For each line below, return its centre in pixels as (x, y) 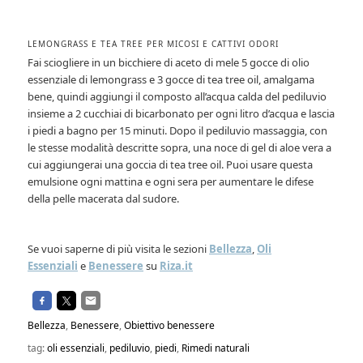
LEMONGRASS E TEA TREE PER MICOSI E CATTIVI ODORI (154, 43)
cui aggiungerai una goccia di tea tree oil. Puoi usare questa (171, 164)
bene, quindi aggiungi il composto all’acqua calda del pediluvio (177, 96)
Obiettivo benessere (170, 325)
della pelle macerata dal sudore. (104, 198)
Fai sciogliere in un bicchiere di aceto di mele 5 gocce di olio (169, 62)
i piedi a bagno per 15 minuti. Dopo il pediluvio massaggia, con (178, 130)
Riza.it (177, 265)
